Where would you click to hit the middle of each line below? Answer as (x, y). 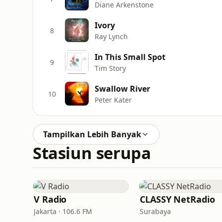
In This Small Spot (130, 57)
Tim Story (110, 68)
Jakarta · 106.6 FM (63, 211)
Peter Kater (113, 100)
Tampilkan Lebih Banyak (92, 134)
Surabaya (155, 211)
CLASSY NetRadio (177, 199)
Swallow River (122, 88)
